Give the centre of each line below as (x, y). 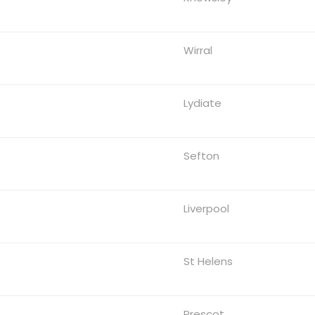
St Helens (208, 261)
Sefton (202, 155)
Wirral (198, 50)
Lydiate (203, 103)
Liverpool (207, 208)
